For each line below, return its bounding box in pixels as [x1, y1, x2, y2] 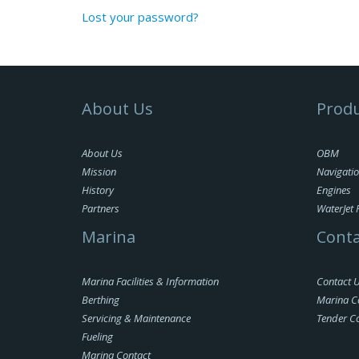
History [82, 183, 114, 197]
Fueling [82, 329, 113, 344]
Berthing [82, 292, 119, 307]
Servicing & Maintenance [82, 311, 191, 325]
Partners [82, 201, 119, 216]
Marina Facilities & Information [82, 274, 219, 288]
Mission [82, 164, 116, 179]
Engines [316, 183, 351, 197]
